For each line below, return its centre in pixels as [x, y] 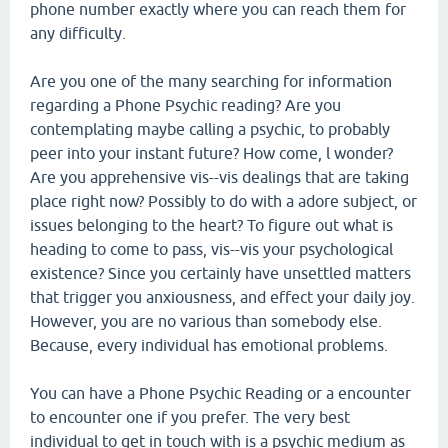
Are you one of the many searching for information [211, 81]
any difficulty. [78, 33]
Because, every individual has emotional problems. [209, 345]
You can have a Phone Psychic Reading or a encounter [220, 393]
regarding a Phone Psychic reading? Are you [185, 105]
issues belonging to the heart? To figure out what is [211, 225]
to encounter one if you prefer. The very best [190, 417]
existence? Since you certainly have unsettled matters [220, 273]
